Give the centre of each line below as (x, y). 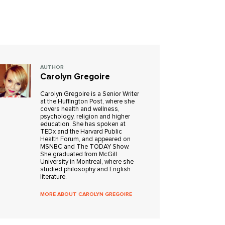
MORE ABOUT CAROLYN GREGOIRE (86, 194)
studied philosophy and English (86, 170)
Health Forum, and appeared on (86, 139)
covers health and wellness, (80, 109)
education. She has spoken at (83, 124)
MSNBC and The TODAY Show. (85, 147)
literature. (54, 177)
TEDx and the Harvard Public (81, 132)
